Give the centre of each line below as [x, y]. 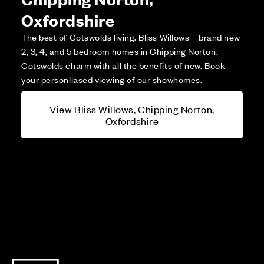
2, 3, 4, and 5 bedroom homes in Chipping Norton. [120, 51]
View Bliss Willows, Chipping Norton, [132, 109]
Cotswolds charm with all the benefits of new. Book [123, 65]
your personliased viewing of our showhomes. [112, 80]
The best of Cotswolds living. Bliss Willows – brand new [131, 37]
